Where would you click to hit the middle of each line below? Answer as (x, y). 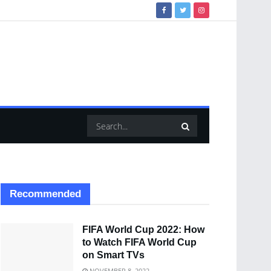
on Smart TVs (113, 255)
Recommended (45, 194)
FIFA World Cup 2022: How (143, 230)
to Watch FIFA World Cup (139, 242)
